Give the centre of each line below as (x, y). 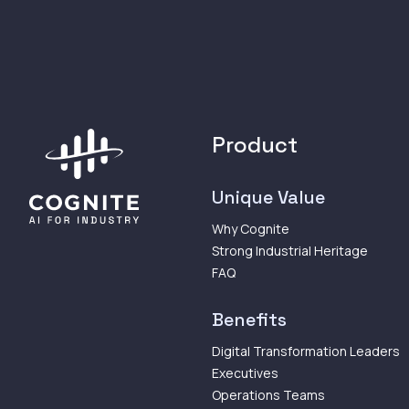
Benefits (249, 319)
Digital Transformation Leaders (306, 351)
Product (255, 144)
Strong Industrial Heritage (290, 250)
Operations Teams (268, 394)
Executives (245, 372)
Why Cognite (251, 228)
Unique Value (268, 197)
